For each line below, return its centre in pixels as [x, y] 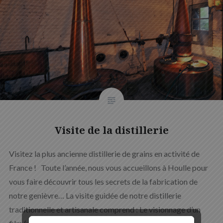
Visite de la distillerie [111, 130]
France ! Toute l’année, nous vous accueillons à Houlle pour [108, 167]
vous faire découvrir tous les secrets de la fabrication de [103, 181]
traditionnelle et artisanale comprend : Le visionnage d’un [105, 209]
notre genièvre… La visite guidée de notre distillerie [95, 195]
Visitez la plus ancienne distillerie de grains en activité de [104, 153]
